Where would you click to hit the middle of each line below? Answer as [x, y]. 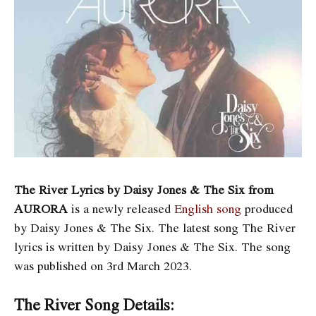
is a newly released [123, 208]
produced [267, 208]
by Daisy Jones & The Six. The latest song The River [155, 227]
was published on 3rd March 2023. [103, 265]
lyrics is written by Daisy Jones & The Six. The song [152, 246]
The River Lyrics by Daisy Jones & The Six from [144, 189]
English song [208, 208]
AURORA [43, 208]
